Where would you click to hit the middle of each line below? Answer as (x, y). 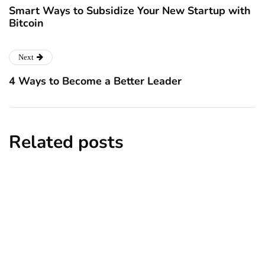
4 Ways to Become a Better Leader (95, 81)
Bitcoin (26, 23)
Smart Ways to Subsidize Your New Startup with (130, 10)
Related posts (66, 142)
